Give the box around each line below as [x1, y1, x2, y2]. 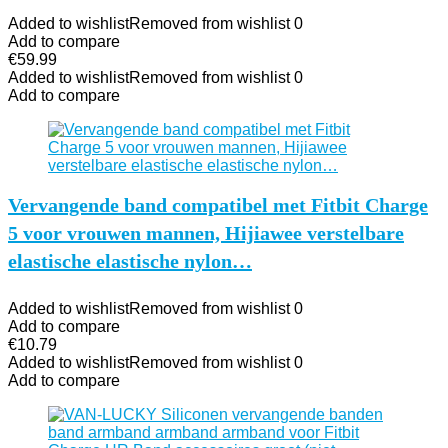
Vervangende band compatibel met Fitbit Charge [8, 194, 428, 216]
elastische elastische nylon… [8, 250, 252, 272]
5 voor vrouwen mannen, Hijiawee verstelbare [8, 222, 404, 244]
